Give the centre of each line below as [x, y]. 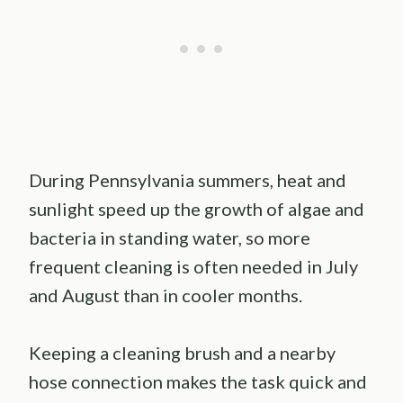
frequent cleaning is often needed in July [193, 267]
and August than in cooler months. [166, 296]
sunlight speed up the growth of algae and [197, 209]
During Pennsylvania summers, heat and [188, 180]
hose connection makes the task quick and [198, 382]
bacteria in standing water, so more [170, 238]
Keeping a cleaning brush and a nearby [182, 353]
